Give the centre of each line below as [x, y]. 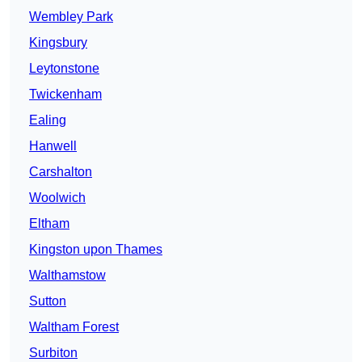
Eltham [49, 224]
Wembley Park [71, 17]
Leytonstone [64, 69]
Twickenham [65, 95]
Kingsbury [58, 43]
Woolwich [57, 198]
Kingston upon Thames [96, 250]
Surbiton [53, 353]
